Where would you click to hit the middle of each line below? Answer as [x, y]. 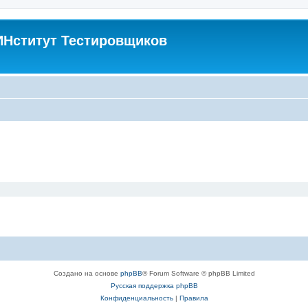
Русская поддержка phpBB [154, 286]
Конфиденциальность [136, 298]
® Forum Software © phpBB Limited [198, 273]
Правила [194, 298]
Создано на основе [87, 273]
